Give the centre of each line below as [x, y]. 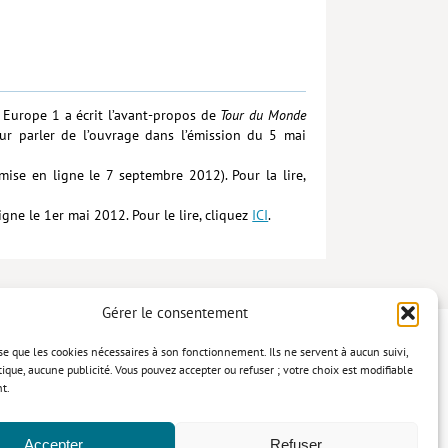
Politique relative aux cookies [255, 409]
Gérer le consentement [174, 312]
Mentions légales [127, 409]
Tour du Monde [263, 115]
